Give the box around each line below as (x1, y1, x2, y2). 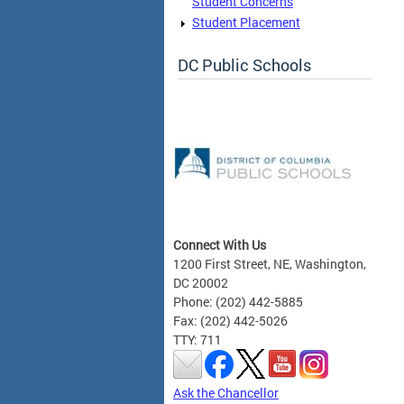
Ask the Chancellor (173, 383, 279, 401)
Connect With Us (173, 235, 266, 253)
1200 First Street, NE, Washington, (173, 254, 366, 272)
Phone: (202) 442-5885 (173, 292, 303, 310)
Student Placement (192, 14, 300, 32)
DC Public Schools (178, 53, 311, 76)
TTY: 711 (173, 330, 222, 348)
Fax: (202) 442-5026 (173, 311, 288, 329)
